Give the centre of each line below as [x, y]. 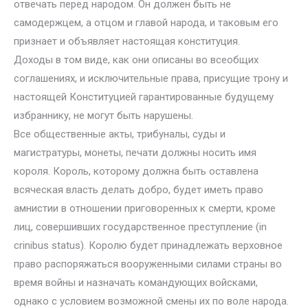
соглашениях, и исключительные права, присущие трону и [151, 78]
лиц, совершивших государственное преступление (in [140, 227]
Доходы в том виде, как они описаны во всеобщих [136, 60]
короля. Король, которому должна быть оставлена [136, 171]
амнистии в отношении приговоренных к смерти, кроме [145, 208]
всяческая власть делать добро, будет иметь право [139, 190]
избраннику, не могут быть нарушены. [103, 115]
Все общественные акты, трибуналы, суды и [120, 134]
